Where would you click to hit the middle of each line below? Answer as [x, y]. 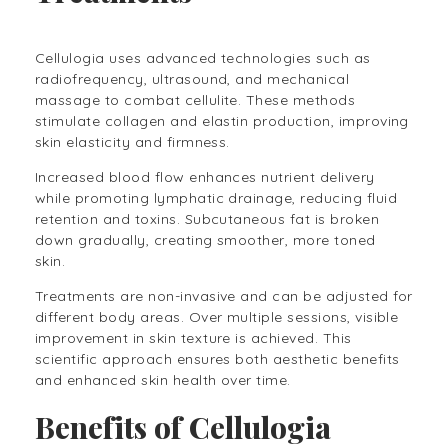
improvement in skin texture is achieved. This [193, 338]
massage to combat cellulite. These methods [195, 100]
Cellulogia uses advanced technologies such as [203, 58]
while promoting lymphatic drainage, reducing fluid [216, 198]
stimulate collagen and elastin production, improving [222, 121]
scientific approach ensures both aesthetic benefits [217, 359]
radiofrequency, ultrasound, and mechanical [192, 79]
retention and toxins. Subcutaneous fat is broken [207, 219]
